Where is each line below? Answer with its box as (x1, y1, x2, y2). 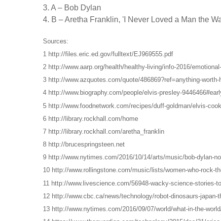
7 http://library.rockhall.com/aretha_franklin (43, 128, 164, 136)
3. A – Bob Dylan (43, 3, 101, 12)
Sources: (43, 37, 69, 45)
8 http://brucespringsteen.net (43, 141, 125, 148)
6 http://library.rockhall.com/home (43, 114, 138, 122)
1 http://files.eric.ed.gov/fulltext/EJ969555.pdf (43, 50, 173, 58)
